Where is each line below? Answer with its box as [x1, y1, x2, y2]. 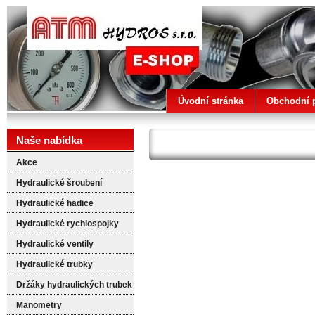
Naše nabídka [16, 134, 82, 146]
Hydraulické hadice [16, 198, 94, 208]
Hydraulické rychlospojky [16, 219, 119, 229]
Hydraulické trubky [16, 259, 93, 269]
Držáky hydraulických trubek [16, 280, 132, 290]
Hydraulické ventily [16, 239, 94, 249]
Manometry [16, 300, 62, 310]
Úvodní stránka [178, 96, 243, 106]
